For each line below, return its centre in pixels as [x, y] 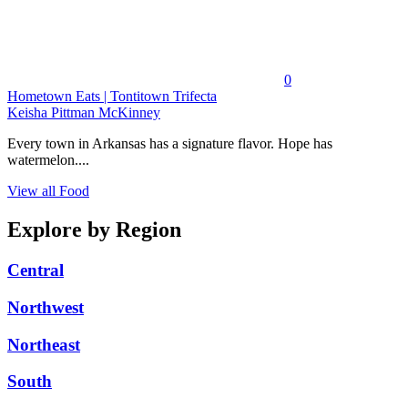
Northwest [46, 307]
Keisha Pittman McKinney [84, 113]
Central [36, 270]
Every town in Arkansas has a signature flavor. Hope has [170, 144]
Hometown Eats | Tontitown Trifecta [112, 97]
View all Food [48, 191]
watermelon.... [48, 160]
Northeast [44, 344]
